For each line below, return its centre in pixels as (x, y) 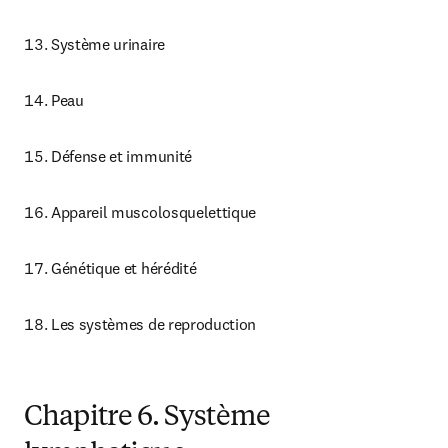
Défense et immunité (121, 156)
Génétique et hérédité (124, 268)
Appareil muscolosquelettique (154, 212)
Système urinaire (108, 44)
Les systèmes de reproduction (154, 324)
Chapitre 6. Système (147, 418)
